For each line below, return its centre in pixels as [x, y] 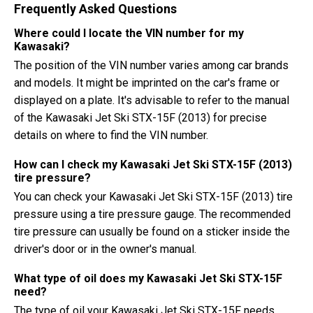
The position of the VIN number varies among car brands [151, 65]
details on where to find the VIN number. [111, 135]
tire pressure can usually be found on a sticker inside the [152, 232]
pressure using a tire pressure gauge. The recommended [152, 214]
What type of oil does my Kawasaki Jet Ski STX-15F [148, 278]
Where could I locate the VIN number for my [129, 33]
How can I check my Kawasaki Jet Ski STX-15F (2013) [153, 165]
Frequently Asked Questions [95, 9]
